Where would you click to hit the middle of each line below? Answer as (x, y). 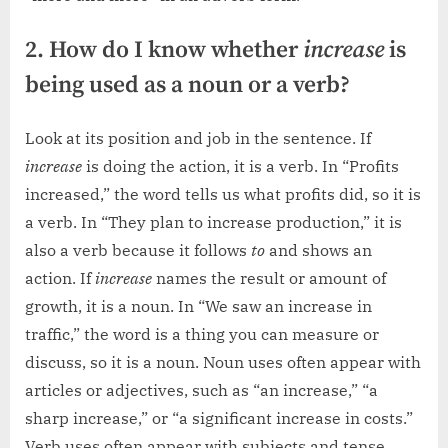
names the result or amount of (269, 278)
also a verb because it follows (138, 250)
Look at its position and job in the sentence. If (198, 138)
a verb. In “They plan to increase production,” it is (213, 222)
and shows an (318, 250)
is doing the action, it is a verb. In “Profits (240, 166)
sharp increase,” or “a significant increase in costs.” (219, 418)
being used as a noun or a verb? (187, 86)
